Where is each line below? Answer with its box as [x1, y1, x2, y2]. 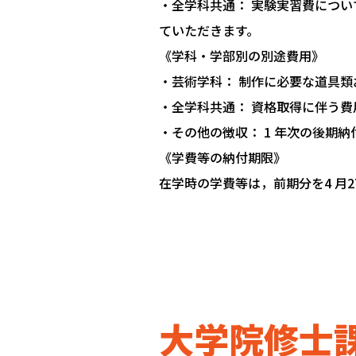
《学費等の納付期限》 [159, 148, 286, 168]
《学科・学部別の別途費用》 [159, 46, 324, 66]
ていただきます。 [159, 21, 259, 41]
